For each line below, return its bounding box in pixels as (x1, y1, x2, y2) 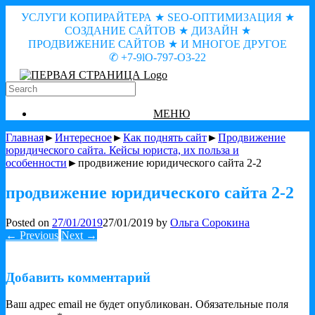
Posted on (6, 216, 52, 229)
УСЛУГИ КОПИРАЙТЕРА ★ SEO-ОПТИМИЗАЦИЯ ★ (20, 11, 295, 23)
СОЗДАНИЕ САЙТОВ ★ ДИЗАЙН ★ (64, 25, 251, 37)
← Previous (6, 229, 58, 241)
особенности (6, 157, 67, 169)
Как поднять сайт (123, 131, 207, 143)
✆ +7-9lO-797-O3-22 (109, 51, 206, 63)
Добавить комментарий (6, 269, 150, 285)
